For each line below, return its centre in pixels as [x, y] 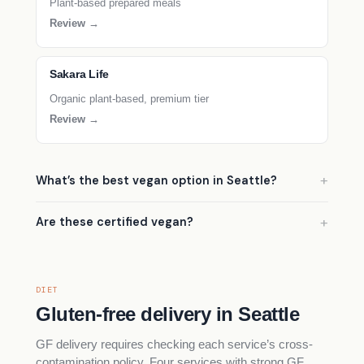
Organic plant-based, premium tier [129, 98]
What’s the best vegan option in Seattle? [156, 180]
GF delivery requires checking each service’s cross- [174, 344]
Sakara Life [80, 74]
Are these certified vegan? [115, 222]
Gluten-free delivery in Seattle [168, 314]
